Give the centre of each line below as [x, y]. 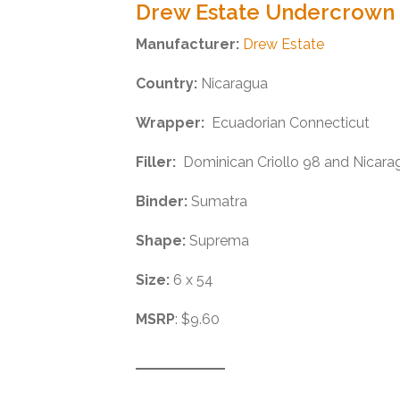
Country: [167, 84]
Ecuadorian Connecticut [289, 123]
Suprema [217, 241]
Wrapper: [172, 123]
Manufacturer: [187, 45]
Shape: [161, 241]
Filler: [156, 162]
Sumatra [217, 202]
